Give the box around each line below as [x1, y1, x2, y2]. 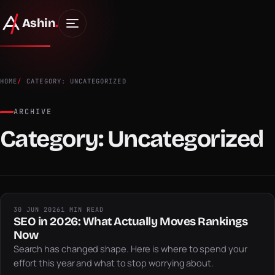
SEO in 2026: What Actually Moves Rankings [13, 214, 248, 229]
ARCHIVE [14, 107, 52, 117]
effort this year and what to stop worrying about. [13, 257, 214, 269]
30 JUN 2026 [13, 206, 61, 214]
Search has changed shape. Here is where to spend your [13, 242, 247, 255]
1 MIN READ [61, 206, 104, 214]
